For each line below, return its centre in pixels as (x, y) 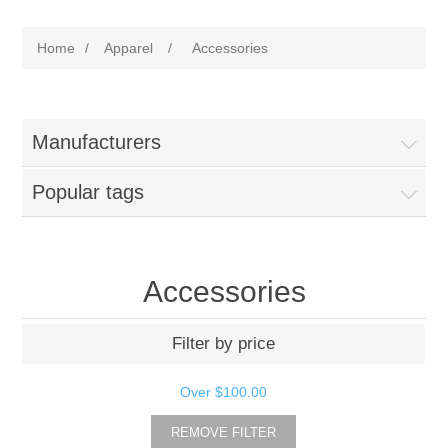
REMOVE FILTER (224, 432)
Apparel (129, 48)
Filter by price (224, 343)
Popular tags (88, 192)
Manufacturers (97, 142)
